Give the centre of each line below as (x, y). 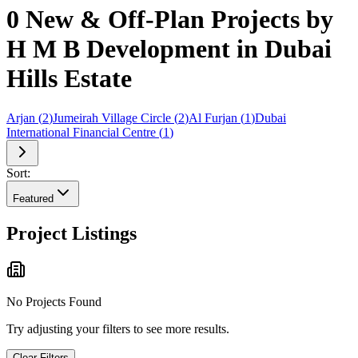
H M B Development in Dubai (169, 49)
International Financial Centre (81, 132)
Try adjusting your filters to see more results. (118, 329)
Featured (33, 198)
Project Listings (72, 233)
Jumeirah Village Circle (112, 117)
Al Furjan (213, 117)
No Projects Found (54, 302)
